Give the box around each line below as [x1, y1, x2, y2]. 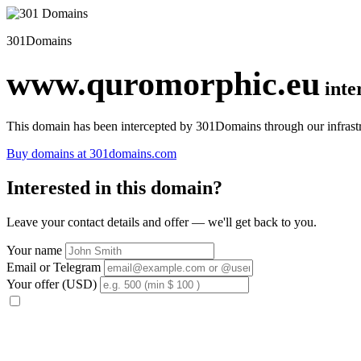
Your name [6, 243, 62, 257]
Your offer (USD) [6, 276, 97, 291]
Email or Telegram [6, 259, 101, 274]
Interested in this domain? [6, 176, 222, 198]
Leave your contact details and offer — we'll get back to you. [6, 214, 317, 229]
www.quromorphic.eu [6, 64, 320, 102]
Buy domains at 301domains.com [6, 146, 176, 160]
